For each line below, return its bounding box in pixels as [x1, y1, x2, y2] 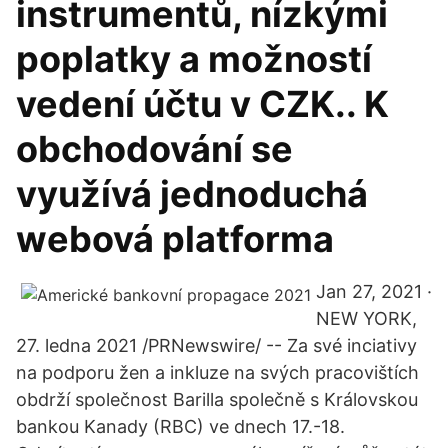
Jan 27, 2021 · [316, 281, 432, 302]
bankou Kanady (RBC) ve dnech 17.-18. [16, 416, 345, 437]
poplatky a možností [16, 37, 372, 81]
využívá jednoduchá [16, 172, 368, 216]
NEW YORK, [316, 308, 417, 329]
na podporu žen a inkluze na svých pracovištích [16, 362, 419, 383]
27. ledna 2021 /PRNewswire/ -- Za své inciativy [16, 335, 417, 356]
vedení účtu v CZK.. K [16, 82, 389, 126]
